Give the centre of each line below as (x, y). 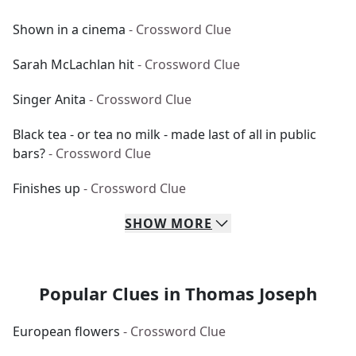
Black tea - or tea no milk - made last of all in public (164, 134)
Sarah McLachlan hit (74, 64)
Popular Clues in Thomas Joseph (178, 293)
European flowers (66, 331)
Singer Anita (49, 99)
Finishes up (46, 188)
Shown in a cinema (69, 29)
